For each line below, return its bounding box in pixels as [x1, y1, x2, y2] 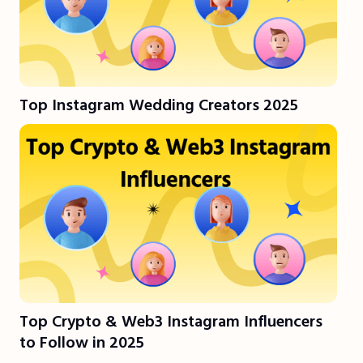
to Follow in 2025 [19, 331, 144, 354]
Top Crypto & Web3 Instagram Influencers [19, 310, 322, 333]
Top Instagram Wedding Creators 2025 [19, 94, 298, 117]
